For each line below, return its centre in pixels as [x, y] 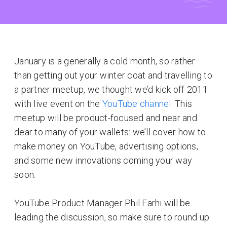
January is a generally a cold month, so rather [105, 61]
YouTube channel [137, 104]
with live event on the [58, 104]
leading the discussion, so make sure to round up [112, 217]
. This [181, 104]
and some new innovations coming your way [103, 160]
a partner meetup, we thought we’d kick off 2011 [111, 89]
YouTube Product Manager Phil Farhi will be [102, 203]
